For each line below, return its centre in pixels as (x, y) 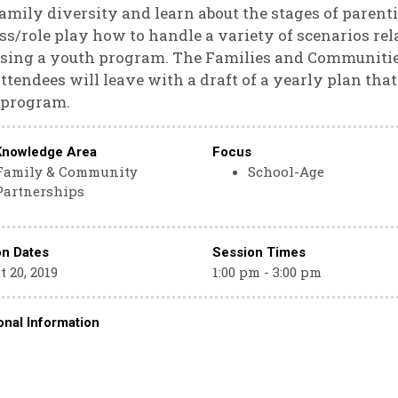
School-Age (286, 171)
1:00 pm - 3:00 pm (267, 272)
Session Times (259, 252)
